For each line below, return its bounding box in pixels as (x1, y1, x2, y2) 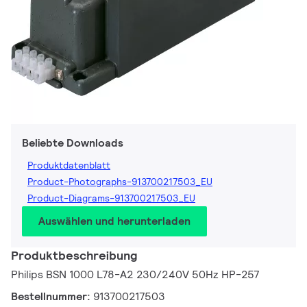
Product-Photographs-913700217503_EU (27, 175, 212, 188)
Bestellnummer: (11, 289, 93, 304)
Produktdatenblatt (27, 159, 110, 172)
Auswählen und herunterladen (38, 214, 191, 229)
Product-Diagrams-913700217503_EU (27, 192, 195, 205)
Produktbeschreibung (11, 247, 137, 264)
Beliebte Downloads (22, 136, 123, 151)
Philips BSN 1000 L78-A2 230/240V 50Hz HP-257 (11, 267, 259, 282)
